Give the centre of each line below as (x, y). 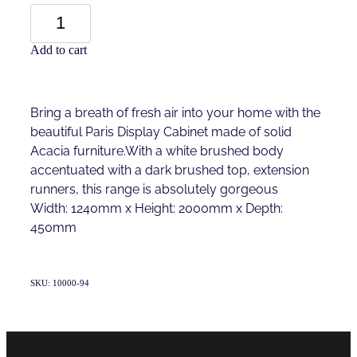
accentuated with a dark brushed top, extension (170, 169)
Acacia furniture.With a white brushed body (157, 149)
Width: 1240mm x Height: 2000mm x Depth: (157, 207)
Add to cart (59, 49)
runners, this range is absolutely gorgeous (154, 188)
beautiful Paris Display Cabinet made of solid (161, 130)
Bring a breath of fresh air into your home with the (175, 111)
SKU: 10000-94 (60, 282)
